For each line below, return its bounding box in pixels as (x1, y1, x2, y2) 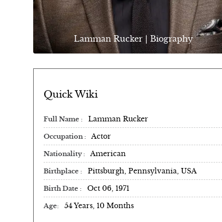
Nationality (44, 150, 83, 158)
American (90, 149, 126, 158)
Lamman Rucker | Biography (73, 34, 193, 44)
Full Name (44, 115, 81, 123)
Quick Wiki (44, 88, 98, 100)
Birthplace (44, 167, 80, 175)
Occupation (44, 132, 84, 141)
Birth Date (44, 184, 80, 193)
